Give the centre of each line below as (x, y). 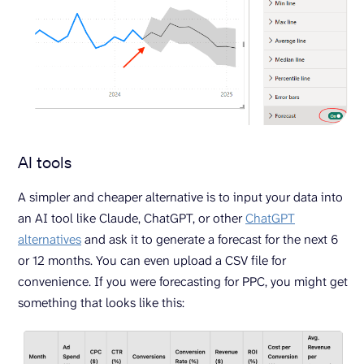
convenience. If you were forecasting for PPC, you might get (183, 282)
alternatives (50, 240)
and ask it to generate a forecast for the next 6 (210, 240)
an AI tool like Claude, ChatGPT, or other (132, 219)
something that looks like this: (101, 303)
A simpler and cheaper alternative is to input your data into (180, 197)
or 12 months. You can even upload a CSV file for (152, 261)
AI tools (45, 162)
